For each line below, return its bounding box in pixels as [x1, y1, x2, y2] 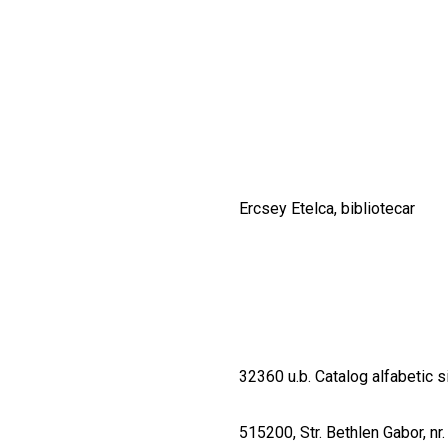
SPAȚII [28, 45, 136, 88]
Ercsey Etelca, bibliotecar [239, 199, 415, 219]
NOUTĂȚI [28, 103, 178, 146]
